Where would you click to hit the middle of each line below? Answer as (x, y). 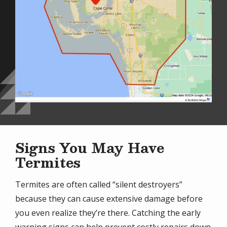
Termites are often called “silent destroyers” (99, 184)
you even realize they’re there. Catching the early (108, 213)
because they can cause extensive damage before (109, 198)
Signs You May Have (90, 147)
